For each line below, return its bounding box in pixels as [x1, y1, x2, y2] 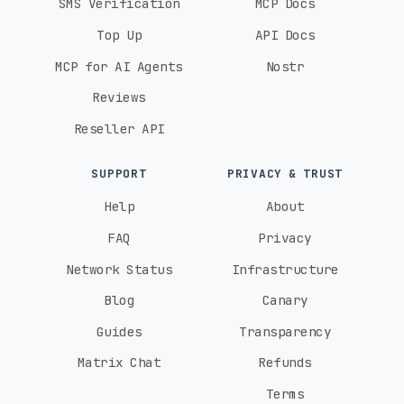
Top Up [96, 25, 142, 43]
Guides [96, 322, 142, 340]
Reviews [92, 88, 146, 106]
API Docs [254, 25, 316, 43]
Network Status [66, 260, 172, 278]
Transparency [239, 322, 331, 340]
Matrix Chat [77, 353, 161, 372]
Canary [262, 291, 308, 309]
